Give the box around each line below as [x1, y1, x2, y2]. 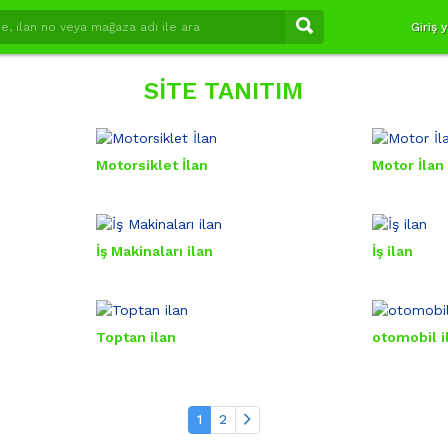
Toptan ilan [95, 329, 176, 345]
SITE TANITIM [144, 77, 304, 105]
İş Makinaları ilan [95, 243, 213, 259]
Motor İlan [372, 157, 445, 173]
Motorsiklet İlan [95, 157, 208, 173]
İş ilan [372, 243, 414, 259]
